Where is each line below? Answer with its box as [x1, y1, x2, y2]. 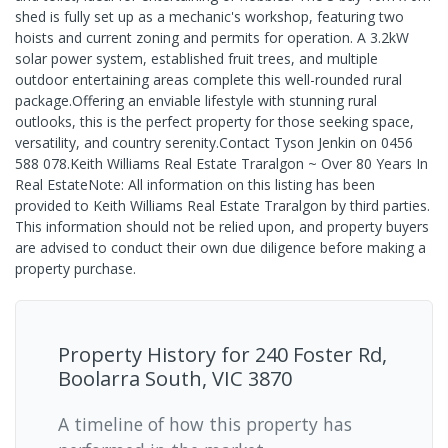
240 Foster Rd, [255, 341, 387, 369]
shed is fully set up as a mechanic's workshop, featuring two [15, 7, 404, 27]
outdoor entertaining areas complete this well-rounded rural [15, 70, 402, 90]
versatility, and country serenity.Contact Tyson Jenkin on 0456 [15, 133, 413, 153]
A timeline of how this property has [58, 412, 352, 437]
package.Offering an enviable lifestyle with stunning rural [15, 91, 377, 111]
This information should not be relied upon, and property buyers [15, 217, 429, 237]
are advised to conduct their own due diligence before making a [15, 238, 426, 258]
